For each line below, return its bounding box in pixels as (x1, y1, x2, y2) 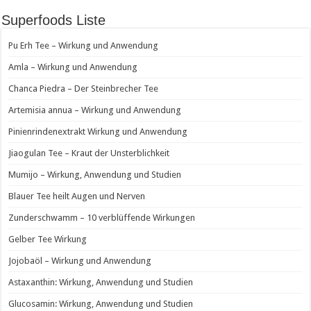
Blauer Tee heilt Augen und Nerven (8, 191, 146, 201)
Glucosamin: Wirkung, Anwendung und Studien (8, 299, 194, 309)
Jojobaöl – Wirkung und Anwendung (8, 255, 152, 266)
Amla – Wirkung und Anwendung (8, 62, 138, 72)
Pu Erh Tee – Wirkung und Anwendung (8, 40, 159, 51)
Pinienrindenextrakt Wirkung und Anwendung (8, 126, 188, 137)
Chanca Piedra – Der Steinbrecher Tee (8, 83, 159, 94)
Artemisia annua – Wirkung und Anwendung (8, 105, 182, 115)
